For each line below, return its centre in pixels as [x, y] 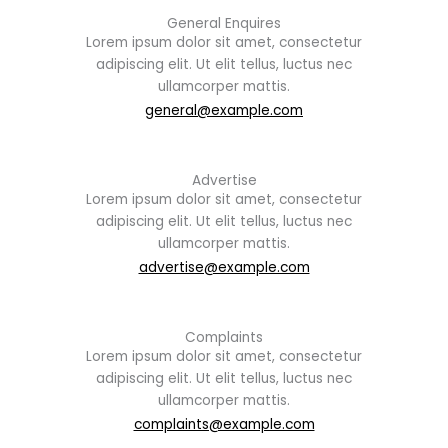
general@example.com [224, 110]
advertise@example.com [224, 267]
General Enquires [224, 23]
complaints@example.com [224, 424]
